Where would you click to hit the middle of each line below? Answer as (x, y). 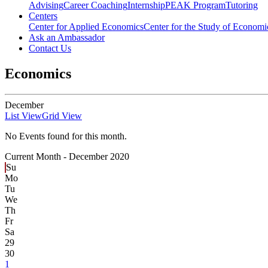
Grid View (62, 116)
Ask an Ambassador (67, 38)
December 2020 (99, 157)
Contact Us (50, 48)
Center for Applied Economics (86, 27)
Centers (43, 16)
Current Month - (37, 157)
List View (23, 116)
